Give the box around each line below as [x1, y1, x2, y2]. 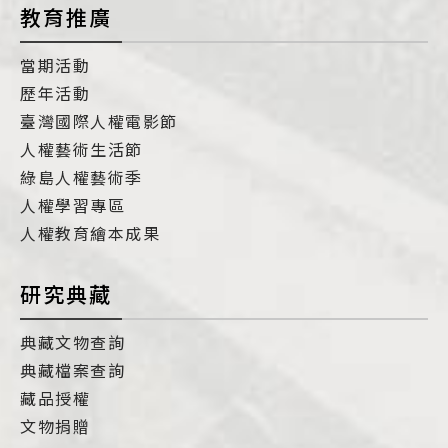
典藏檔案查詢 [20, 358, 126, 382]
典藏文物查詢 [20, 330, 126, 354]
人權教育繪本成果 [20, 221, 161, 245]
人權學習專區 [20, 193, 126, 217]
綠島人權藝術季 [20, 165, 143, 189]
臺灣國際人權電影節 [20, 109, 178, 133]
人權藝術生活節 [20, 137, 143, 161]
